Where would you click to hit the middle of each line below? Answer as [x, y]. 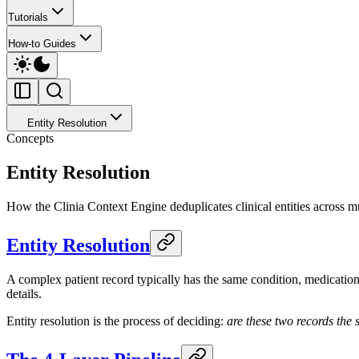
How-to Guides [42, 44]
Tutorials [28, 17]
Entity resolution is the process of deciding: [117, 321]
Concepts [30, 138]
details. [24, 293]
